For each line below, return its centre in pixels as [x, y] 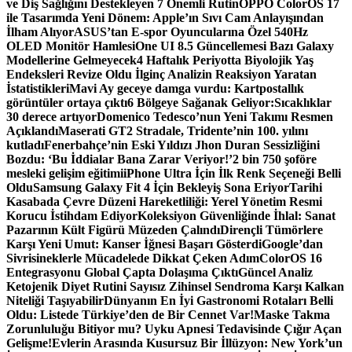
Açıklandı [32, 131]
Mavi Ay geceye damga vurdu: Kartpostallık [187, 88]
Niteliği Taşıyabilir [55, 301]
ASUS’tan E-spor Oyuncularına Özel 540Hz [191, 32]
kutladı [25, 145]
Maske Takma [292, 315]
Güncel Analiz [275, 272]
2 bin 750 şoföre [275, 159]
